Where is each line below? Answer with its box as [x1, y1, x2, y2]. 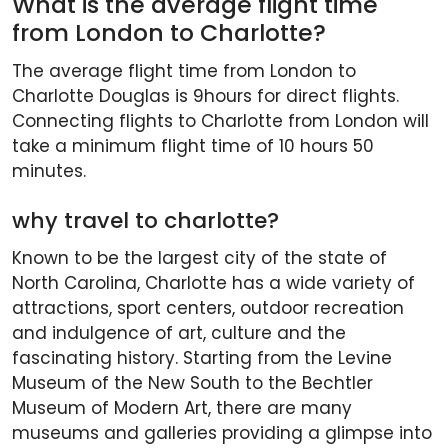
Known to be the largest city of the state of [12, 246, 387, 271]
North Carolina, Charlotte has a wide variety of [12, 271, 415, 296]
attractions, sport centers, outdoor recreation [12, 296, 404, 321]
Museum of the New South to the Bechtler [12, 371, 373, 396]
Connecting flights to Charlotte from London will [12, 109, 429, 134]
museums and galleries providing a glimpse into [12, 421, 432, 446]
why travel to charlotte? [12, 205, 279, 237]
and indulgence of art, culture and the [12, 321, 346, 346]
